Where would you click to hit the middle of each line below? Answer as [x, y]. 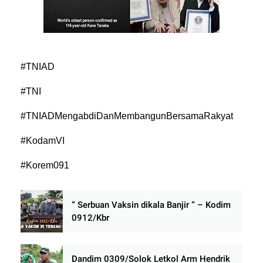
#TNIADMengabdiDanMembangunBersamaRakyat [127, 116]
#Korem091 [45, 165]
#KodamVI [43, 140]
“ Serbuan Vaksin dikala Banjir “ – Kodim [151, 205]
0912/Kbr [91, 218]
